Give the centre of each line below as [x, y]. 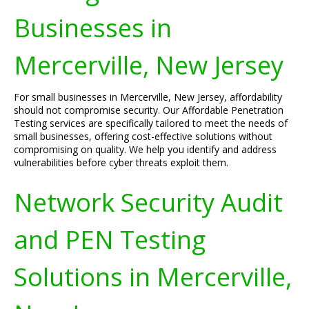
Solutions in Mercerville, [153, 277]
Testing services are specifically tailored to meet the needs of [151, 123]
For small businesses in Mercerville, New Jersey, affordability [148, 97]
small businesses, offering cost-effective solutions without [143, 136]
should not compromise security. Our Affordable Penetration [149, 110]
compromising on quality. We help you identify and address [145, 149]
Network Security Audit [148, 202]
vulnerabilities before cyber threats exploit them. [121, 162]
